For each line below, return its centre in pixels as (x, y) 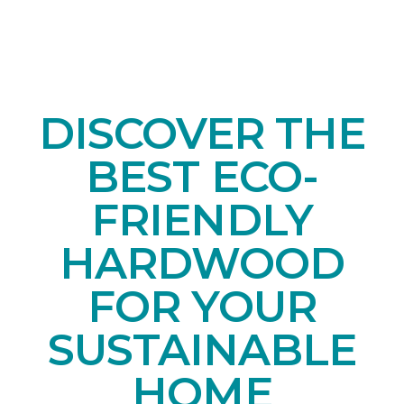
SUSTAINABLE (202, 349)
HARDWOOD (202, 263)
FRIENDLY (202, 220)
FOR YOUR (202, 306)
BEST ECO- (202, 176)
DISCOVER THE (202, 133)
